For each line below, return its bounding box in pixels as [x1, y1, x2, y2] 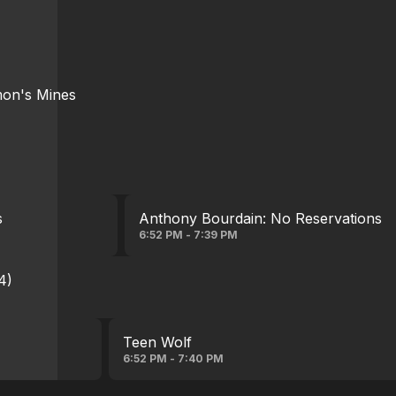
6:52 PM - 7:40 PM [122, 352, 224, 365]
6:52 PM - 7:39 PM [139, 228, 239, 241]
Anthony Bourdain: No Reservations [139, 209, 383, 227]
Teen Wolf [122, 333, 192, 351]
